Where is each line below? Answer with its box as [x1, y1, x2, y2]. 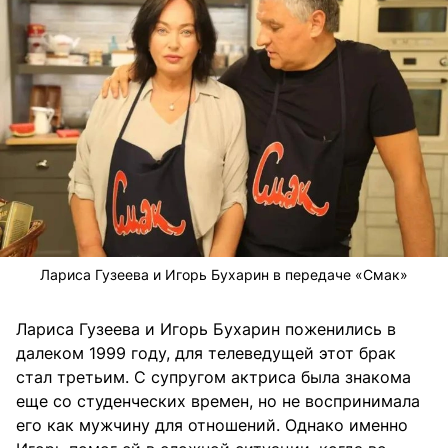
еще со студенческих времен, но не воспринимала [16, 391, 420, 412]
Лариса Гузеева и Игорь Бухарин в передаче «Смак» [40, 266, 408, 284]
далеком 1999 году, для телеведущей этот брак [16, 343, 396, 364]
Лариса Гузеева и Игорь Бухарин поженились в [16, 319, 396, 340]
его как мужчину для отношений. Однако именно [16, 415, 408, 436]
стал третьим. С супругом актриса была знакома [16, 367, 411, 388]
